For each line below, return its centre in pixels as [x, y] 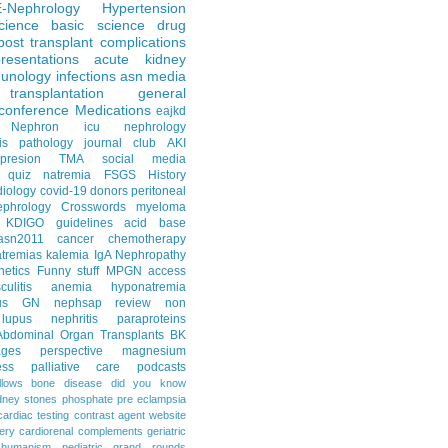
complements [110, 431]
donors [108, 191]
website [168, 415]
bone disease [67, 383]
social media [144, 159]
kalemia [67, 255]
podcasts [162, 367]
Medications [112, 110]
